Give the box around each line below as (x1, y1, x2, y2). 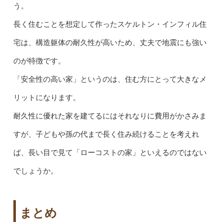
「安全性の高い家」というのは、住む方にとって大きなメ (13, 75, 207, 84)
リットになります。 (13, 94, 80, 102)
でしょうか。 (13, 167, 58, 175)
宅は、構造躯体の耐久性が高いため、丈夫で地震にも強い (13, 39, 207, 47)
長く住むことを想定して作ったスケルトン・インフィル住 (13, 20, 207, 29)
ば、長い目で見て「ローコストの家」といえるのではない (13, 149, 207, 157)
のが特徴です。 (13, 57, 65, 65)
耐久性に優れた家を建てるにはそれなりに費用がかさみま (13, 112, 207, 120)
